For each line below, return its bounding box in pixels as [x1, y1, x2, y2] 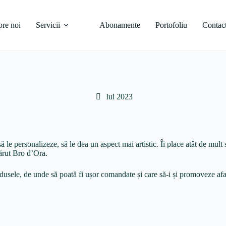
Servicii [36, 21, 61, 29]
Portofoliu [155, 21, 188, 29]
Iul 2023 [106, 92, 133, 101]
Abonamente [99, 21, 141, 29]
